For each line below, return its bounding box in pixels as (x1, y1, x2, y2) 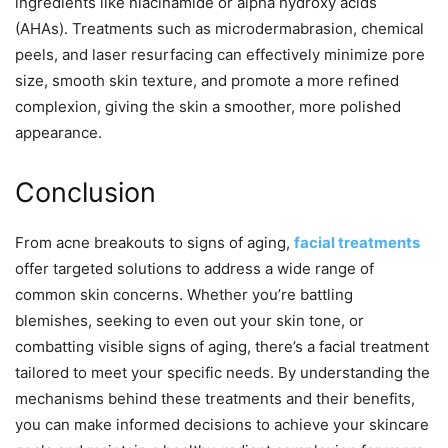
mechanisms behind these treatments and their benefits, (15, 389, 415, 409)
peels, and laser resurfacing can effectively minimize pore (15, 45, 425, 65)
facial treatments (294, 233, 420, 253)
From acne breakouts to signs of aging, (15, 233, 294, 253)
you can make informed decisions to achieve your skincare (15, 415, 429, 435)
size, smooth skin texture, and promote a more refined (15, 71, 399, 91)
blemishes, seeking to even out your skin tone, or (15, 311, 364, 331)
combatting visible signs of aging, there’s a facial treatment (15, 337, 429, 357)
